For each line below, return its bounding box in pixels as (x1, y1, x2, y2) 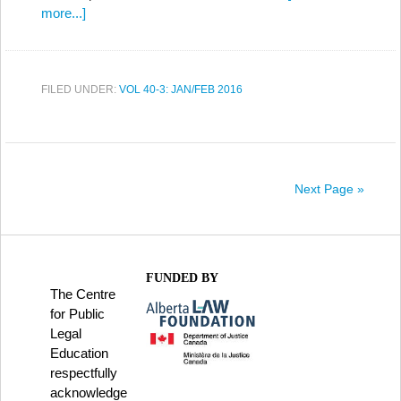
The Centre (50, 286, 115, 302)
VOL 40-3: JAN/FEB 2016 (119, 83, 243, 96)
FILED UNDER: (41, 83, 119, 96)
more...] (41, 5, 86, 21)
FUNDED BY (145, 271, 218, 285)
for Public (50, 306, 105, 321)
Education (50, 346, 108, 361)
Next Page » (294, 182, 364, 196)
